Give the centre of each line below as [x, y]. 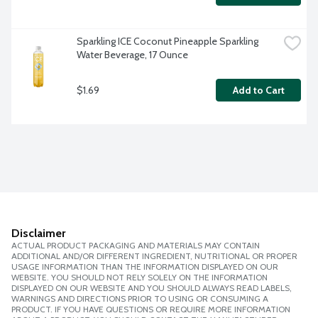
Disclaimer [38, 234]
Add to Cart [258, 91]
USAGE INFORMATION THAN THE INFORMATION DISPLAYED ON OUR [145, 267]
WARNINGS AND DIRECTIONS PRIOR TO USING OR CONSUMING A [140, 299]
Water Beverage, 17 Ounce [132, 55]
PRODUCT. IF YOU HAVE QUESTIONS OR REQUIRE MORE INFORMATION [151, 309]
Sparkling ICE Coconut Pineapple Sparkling [168, 42]
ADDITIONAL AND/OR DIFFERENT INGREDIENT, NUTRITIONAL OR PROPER [154, 256]
